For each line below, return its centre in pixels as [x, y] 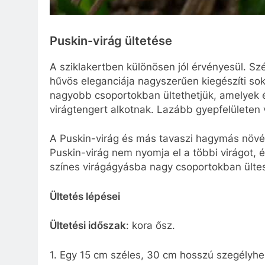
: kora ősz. [151, 226]
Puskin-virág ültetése [111, 41]
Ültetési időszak [88, 226]
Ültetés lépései [85, 196]
